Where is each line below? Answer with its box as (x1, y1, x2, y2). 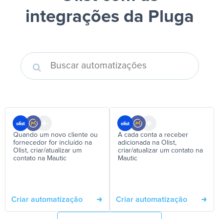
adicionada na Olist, (118, 139, 176, 146)
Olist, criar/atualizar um (13, 147, 82, 154)
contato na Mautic (13, 155, 66, 162)
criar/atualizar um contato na (118, 147, 203, 154)
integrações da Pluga (25, 8, 194, 26)
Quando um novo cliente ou (13, 131, 98, 138)
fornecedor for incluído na (13, 139, 92, 146)
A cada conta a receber (118, 131, 188, 138)
